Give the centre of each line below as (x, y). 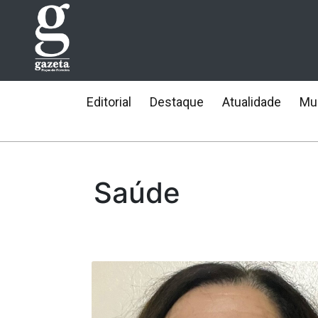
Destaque (177, 102)
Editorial (109, 102)
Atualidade (252, 102)
